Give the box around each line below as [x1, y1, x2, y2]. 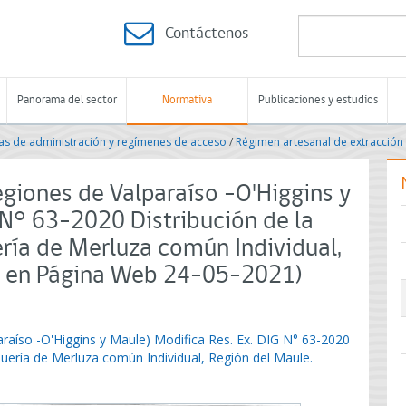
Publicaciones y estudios [257, 94, 378, 106]
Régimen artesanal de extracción [236, 134, 403, 150]
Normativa [162, 94, 212, 106]
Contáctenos [165, 25, 248, 43]
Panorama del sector [16, 94, 117, 106]
